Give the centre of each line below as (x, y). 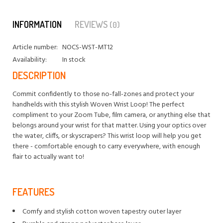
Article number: (35, 47)
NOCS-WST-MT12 (88, 47)
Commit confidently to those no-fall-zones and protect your (103, 94)
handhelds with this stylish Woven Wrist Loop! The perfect (99, 105)
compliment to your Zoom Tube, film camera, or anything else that (111, 115)
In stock (74, 60)
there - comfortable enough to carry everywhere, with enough (106, 146)
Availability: (30, 60)
